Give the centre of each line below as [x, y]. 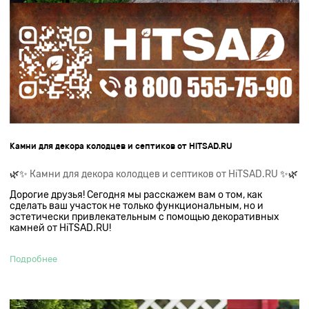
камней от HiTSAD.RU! [61, 227]
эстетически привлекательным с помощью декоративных [145, 216]
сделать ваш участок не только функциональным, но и [137, 205]
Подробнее [34, 259]
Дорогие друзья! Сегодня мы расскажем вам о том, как [136, 194]
